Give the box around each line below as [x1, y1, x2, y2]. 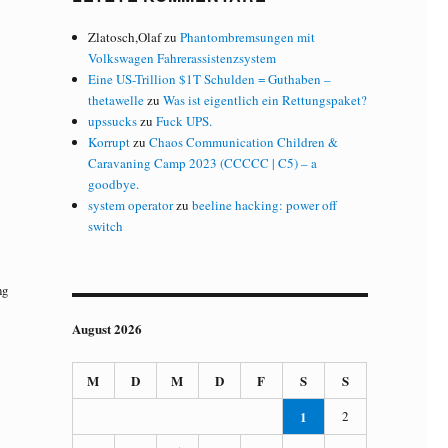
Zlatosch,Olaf [88, 27, 162, 46]
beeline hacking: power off [192, 195, 338, 214]
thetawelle [88, 90, 145, 109]
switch [88, 216, 124, 235]
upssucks [88, 111, 138, 130]
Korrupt [88, 132, 131, 151]
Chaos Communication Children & [149, 132, 339, 151]
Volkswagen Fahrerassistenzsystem [88, 48, 277, 67]
